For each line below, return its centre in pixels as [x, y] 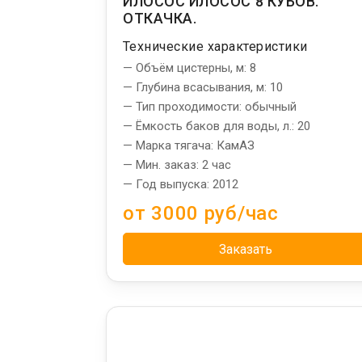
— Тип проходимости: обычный [210, 106]
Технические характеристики [215, 46]
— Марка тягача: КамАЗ [189, 145]
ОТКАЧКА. [160, 18]
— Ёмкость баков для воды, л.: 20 [217, 126]
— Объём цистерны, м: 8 [189, 67]
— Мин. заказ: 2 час [177, 164]
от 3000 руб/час [201, 213]
